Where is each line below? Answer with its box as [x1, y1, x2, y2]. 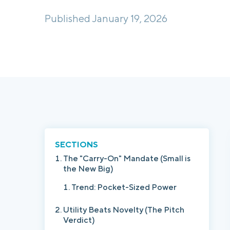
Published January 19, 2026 [45, 12, 167, 24]
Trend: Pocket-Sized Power [71, 182, 177, 192]
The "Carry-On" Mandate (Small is [63, 154, 190, 163]
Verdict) [63, 215, 95, 225]
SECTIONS [55, 140, 98, 149]
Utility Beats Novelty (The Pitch [63, 205, 184, 215]
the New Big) [63, 164, 115, 174]
